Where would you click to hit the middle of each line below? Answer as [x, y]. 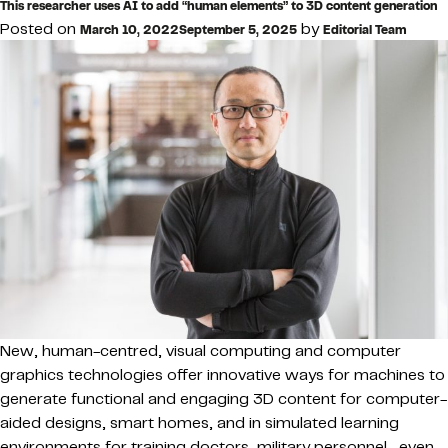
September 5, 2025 [238, 30]
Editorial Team [364, 30]
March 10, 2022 [129, 30]
